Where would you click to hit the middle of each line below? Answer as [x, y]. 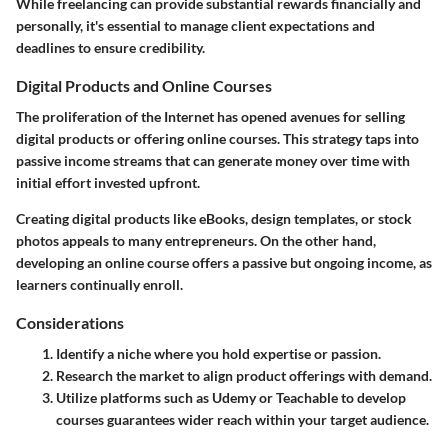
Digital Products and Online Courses [144, 85]
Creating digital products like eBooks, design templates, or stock [214, 218]
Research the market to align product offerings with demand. [244, 375]
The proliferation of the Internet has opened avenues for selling [210, 116]
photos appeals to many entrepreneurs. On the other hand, [196, 240]
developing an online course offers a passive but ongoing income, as [224, 262]
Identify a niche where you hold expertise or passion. [218, 353]
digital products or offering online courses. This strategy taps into [217, 138]
